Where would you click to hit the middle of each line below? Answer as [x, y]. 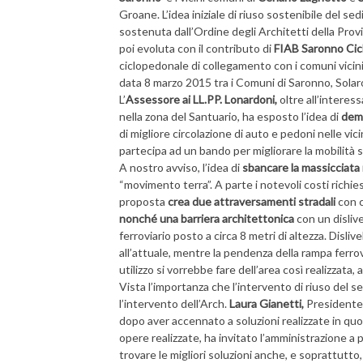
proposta [143, 201]
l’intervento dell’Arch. [174, 303]
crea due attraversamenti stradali [252, 201]
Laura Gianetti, [267, 303]
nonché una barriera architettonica [207, 218]
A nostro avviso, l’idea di [181, 167]
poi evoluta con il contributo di [196, 48]
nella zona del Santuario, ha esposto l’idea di [230, 116]
